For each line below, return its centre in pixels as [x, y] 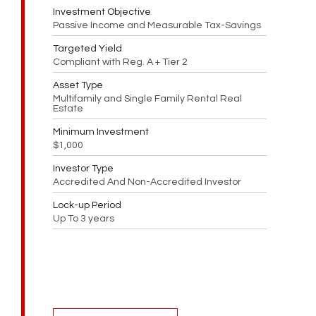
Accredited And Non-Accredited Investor [147, 182]
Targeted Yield [87, 48]
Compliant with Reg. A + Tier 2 [120, 62]
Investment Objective [102, 12]
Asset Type [78, 85]
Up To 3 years [84, 218]
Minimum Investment [101, 132]
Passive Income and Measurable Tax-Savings [157, 25]
